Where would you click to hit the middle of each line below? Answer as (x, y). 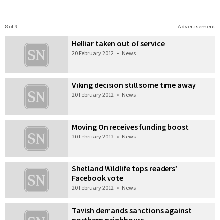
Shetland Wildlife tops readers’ (125, 168)
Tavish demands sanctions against (132, 210)
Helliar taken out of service (118, 43)
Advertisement (196, 27)
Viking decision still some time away (134, 85)
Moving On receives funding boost (130, 127)
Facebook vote (98, 178)
